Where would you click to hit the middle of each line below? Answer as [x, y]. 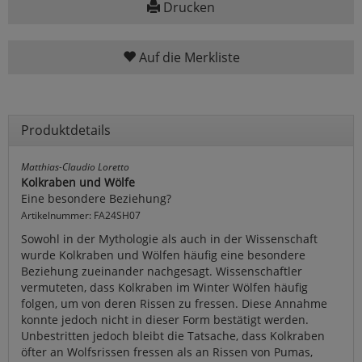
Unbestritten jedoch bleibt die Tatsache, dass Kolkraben [173, 335]
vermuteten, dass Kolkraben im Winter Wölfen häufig [164, 287]
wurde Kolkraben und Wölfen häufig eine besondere [163, 255]
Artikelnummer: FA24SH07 [81, 215]
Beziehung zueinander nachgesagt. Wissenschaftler [162, 271]
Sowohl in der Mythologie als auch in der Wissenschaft [169, 238]
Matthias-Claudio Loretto [75, 166]
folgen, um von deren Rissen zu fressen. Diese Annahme [174, 303]
